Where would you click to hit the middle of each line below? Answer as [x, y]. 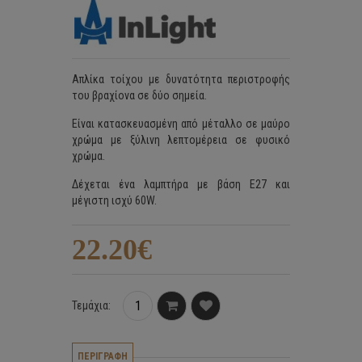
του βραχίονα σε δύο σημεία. [139, 95]
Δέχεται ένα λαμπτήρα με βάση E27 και [181, 184]
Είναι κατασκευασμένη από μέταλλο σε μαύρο [181, 124]
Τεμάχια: [91, 305]
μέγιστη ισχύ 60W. [116, 200]
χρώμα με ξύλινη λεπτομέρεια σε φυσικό [181, 140]
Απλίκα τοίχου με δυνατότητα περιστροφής [181, 79]
